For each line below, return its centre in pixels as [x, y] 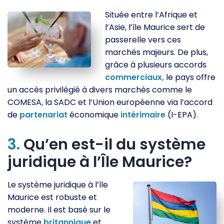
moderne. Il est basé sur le [59, 209]
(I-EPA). [182, 114]
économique [94, 114]
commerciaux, [135, 77]
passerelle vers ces [143, 39]
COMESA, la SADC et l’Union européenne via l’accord [110, 102]
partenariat [43, 114]
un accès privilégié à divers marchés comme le [100, 89]
